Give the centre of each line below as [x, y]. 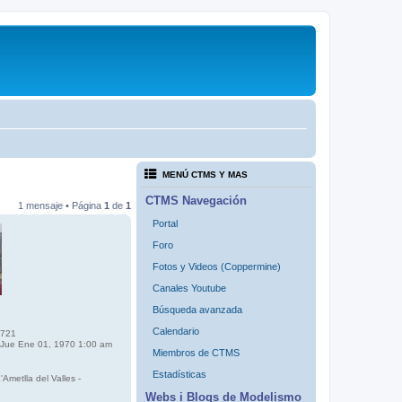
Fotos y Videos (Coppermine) [217, 267]
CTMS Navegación [196, 201]
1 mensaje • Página [61, 205]
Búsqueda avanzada [197, 310]
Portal [165, 224]
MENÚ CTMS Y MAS [205, 175]
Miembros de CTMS [196, 353]
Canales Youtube [189, 288]
